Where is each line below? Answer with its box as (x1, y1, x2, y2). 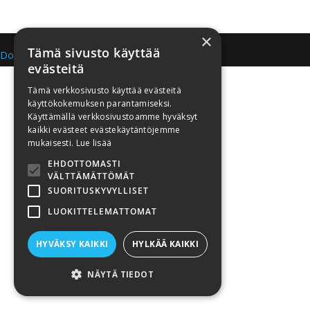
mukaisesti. (28, 137, 76, 149)
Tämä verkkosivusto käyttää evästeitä (28, 84, 181, 96)
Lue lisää (75, 137, 112, 149)
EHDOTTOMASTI (48, 158, 121, 170)
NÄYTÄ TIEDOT (87, 268, 154, 280)
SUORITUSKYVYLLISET (48, 185, 149, 197)
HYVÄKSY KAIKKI (35, 238, 109, 250)
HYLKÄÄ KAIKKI (132, 238, 199, 250)
